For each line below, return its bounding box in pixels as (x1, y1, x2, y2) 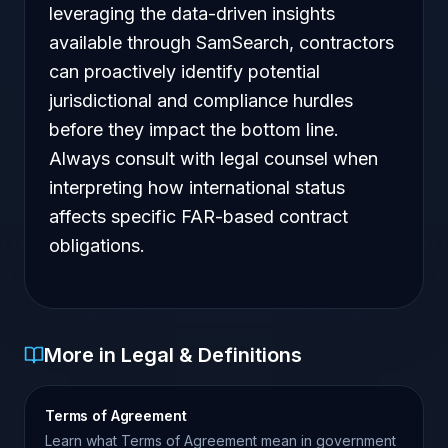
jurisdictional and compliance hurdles (49, 90, 353, 111)
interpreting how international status (49, 177, 345, 198)
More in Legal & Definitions (44, 343, 302, 367)
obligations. (49, 235, 145, 256)
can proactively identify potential (49, 61, 320, 82)
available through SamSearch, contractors (49, 32, 394, 53)
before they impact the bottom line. (49, 119, 339, 140)
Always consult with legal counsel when (49, 148, 378, 169)
